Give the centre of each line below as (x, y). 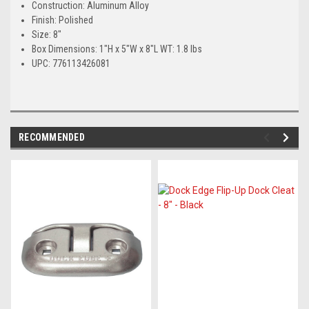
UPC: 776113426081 (71, 63)
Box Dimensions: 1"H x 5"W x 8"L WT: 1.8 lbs (117, 49)
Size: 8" (47, 34)
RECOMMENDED (52, 137)
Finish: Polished (63, 20)
